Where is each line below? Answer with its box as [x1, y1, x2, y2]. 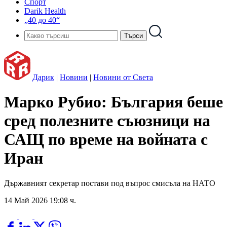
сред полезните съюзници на [4, 111, 210, 130]
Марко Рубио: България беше [4, 93, 223, 111]
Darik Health [24, 7, 66, 15]
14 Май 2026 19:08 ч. [4, 196, 76, 205]
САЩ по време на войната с [4, 130, 208, 149]
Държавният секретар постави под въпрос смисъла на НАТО [4, 178, 215, 187]
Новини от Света [93, 73, 153, 82]
